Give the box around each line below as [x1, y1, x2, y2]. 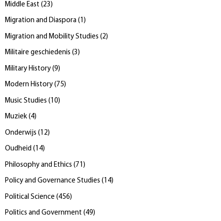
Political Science [5, 193, 55, 201]
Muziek [5, 113, 27, 121]
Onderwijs [5, 129, 37, 137]
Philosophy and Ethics [5, 161, 72, 169]
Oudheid [5, 145, 32, 153]
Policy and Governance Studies [5, 177, 100, 185]
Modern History [5, 81, 53, 89]
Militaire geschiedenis [5, 49, 71, 57]
